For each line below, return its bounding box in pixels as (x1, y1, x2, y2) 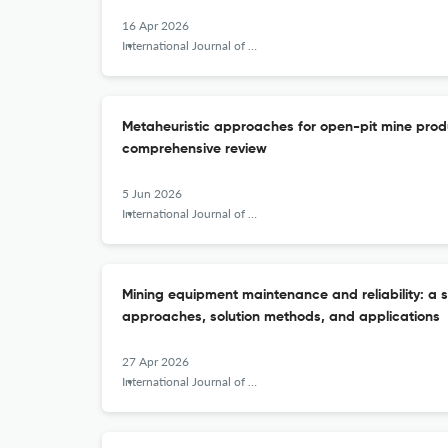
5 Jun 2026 (122, 186, 182, 201)
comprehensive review (122, 142, 267, 156)
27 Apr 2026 (122, 354, 189, 369)
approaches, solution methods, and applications (122, 310, 440, 324)
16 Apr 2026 (122, 18, 189, 33)
